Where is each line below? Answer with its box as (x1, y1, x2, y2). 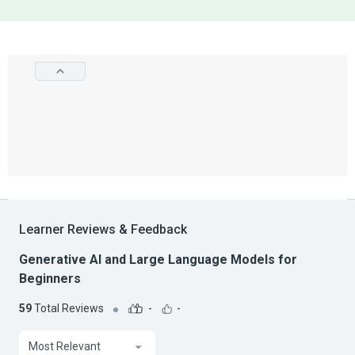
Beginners (19, 271, 81, 287)
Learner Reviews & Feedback (19, 222, 187, 238)
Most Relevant (29, 340, 101, 353)
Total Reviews (32, 301, 104, 315)
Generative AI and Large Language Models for (19, 252, 297, 268)
